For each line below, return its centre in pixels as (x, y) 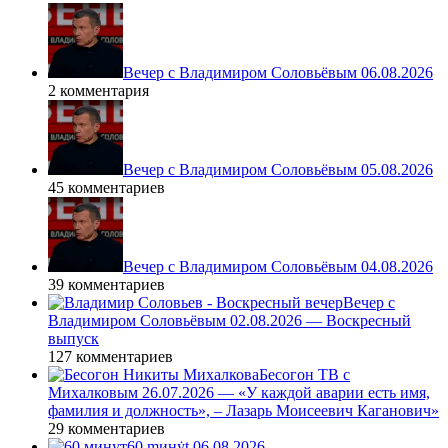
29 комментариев (106, 429)
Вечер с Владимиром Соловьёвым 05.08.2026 (278, 170)
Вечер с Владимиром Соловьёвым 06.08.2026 (278, 73)
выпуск (73, 339)
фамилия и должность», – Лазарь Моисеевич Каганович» (243, 411)
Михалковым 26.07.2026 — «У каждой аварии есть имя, (239, 393)
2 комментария (98, 91)
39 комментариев (106, 285)
